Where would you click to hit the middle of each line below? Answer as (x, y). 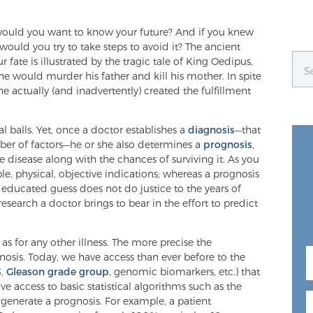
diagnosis (211, 130)
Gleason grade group (58, 271)
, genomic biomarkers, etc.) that (184, 271)
